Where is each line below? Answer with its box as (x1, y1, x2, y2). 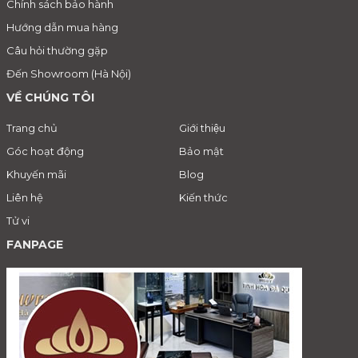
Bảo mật (179, 144, 224, 157)
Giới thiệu (179, 121, 225, 134)
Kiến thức (179, 190, 228, 204)
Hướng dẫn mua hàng (6, 20, 118, 34)
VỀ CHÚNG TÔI (6, 89, 94, 105)
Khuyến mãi (6, 167, 66, 181)
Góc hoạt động (6, 144, 84, 157)
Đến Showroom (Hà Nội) (6, 66, 131, 80)
